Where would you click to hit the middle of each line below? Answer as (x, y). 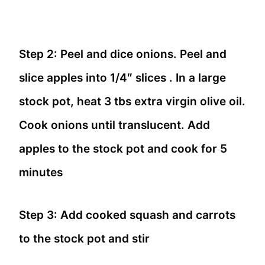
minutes (41, 172)
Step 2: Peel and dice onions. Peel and (123, 54)
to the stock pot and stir (84, 238)
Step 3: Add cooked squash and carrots (127, 215)
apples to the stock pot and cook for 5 (123, 148)
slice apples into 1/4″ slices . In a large (122, 77)
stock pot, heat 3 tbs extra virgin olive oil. (132, 101)
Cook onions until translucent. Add (114, 125)
